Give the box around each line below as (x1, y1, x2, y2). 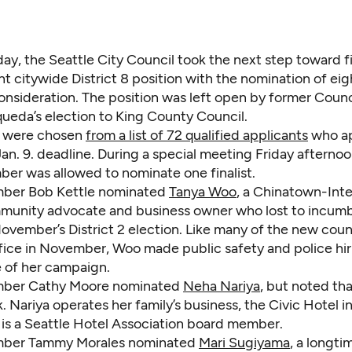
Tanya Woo (169, 183, 236, 201)
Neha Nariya (183, 277, 260, 295)
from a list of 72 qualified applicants (86, 126, 308, 145)
